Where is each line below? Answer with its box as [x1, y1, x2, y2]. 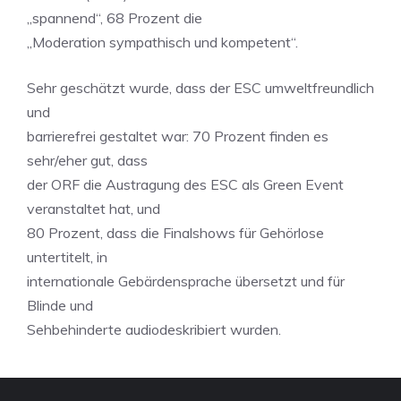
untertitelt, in [27, 248, 107, 266]
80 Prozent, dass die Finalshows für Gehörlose [27, 224, 324, 242]
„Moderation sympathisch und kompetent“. [27, 33, 298, 51]
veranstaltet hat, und [27, 200, 160, 218]
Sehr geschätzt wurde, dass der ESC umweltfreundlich [27, 79, 374, 97]
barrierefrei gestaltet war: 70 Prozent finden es [27, 127, 328, 145]
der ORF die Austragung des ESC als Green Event [27, 175, 344, 193]
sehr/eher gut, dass [27, 151, 148, 169]
